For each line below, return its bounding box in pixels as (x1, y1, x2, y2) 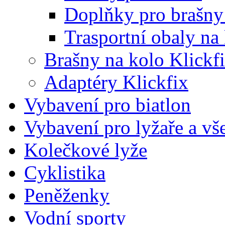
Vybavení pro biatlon (24, 93, 191, 116)
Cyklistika (24, 161, 105, 183)
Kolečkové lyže (24, 139, 147, 161)
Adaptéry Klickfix (44, 71, 188, 93)
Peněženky (24, 184, 109, 206)
